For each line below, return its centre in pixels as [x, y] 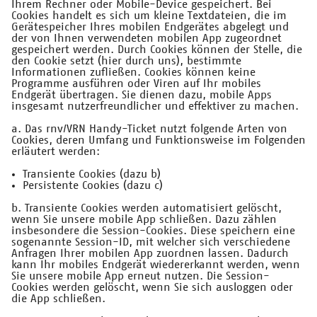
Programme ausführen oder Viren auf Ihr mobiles [136, 84]
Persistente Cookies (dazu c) [93, 186]
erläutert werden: [56, 152]
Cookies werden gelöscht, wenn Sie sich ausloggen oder [152, 288]
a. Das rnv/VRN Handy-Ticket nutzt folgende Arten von [149, 129]
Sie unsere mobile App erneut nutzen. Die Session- [140, 276]
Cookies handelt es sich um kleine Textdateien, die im [149, 16]
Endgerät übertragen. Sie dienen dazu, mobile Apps [142, 95]
